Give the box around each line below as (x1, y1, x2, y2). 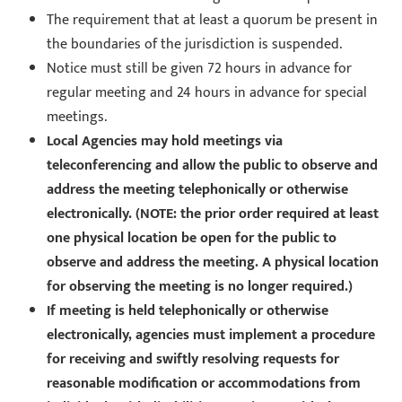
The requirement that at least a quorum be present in (47, 7, 379, 32)
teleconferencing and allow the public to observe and (47, 153, 379, 178)
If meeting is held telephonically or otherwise (47, 298, 329, 323)
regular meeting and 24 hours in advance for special (47, 80, 368, 105)
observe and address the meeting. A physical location (47, 249, 380, 275)
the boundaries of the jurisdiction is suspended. (47, 31, 343, 57)
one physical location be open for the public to (47, 225, 337, 250)
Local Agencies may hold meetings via (47, 128, 284, 153)
